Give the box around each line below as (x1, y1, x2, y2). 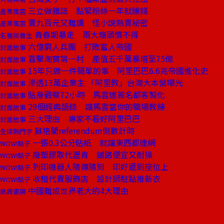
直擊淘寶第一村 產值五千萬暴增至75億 (26, 52, 173, 64)
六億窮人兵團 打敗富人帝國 (26, 40, 132, 52)
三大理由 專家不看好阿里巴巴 (26, 112, 140, 124)
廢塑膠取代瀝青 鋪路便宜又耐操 (30, 148, 152, 160)
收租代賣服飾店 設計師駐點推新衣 (30, 172, 160, 184)
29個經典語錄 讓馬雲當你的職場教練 (26, 100, 165, 112)
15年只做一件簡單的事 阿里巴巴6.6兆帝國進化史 (26, 64, 208, 76)
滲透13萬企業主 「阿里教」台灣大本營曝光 (26, 76, 183, 88)
